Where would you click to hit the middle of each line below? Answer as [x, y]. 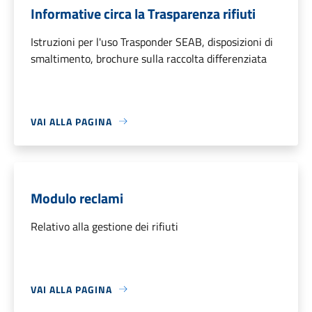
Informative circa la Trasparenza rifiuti [143, 13]
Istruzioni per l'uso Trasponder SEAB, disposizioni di [152, 41]
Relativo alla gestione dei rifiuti [104, 226]
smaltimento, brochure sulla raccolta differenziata [149, 58]
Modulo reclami [77, 198]
